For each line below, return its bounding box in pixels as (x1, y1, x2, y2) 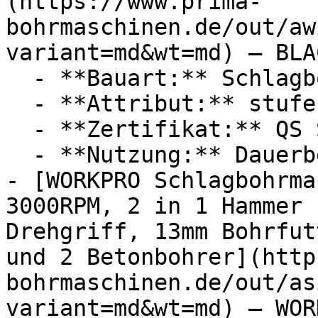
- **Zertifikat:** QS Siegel (6, 116, 33, 142)
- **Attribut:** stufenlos (6, 91, 33, 116)
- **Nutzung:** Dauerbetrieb (6, 142, 33, 168)
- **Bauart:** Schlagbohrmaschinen (6, 65, 33, 91)
